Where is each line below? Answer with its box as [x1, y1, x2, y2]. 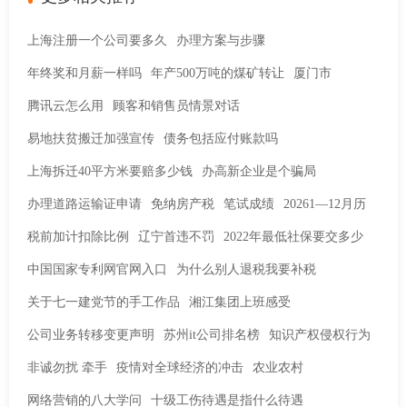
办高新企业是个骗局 [202, 164, 316, 178]
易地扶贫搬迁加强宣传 [27, 132, 154, 145]
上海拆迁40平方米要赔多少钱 [27, 164, 193, 178]
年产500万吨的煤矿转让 [151, 66, 284, 80]
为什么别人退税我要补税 [176, 263, 316, 276]
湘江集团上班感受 [189, 295, 291, 309]
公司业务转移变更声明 [27, 328, 154, 342]
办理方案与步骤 [176, 34, 265, 47]
